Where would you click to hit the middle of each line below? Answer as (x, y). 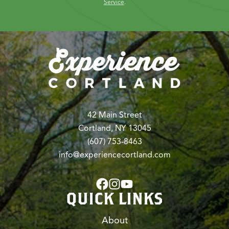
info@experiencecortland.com (114, 155)
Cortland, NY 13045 (114, 128)
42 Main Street (114, 115)
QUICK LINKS (114, 198)
